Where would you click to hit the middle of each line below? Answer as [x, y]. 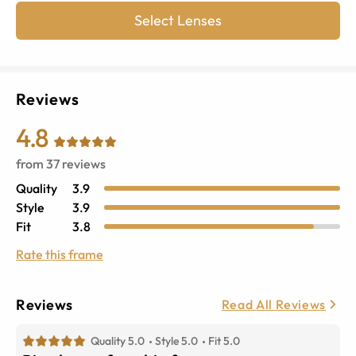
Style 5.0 [176, 341]
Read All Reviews [273, 305]
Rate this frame [60, 254]
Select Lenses [178, 20]
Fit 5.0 [224, 341]
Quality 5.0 [118, 341]
